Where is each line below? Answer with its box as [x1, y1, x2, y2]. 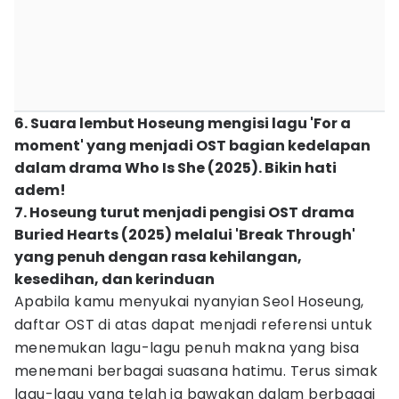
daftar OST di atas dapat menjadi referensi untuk [14, 314, 373, 335]
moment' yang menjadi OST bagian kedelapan [14, 135, 370, 156]
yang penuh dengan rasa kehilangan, [14, 247, 302, 267]
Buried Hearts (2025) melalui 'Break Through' [14, 224, 355, 245]
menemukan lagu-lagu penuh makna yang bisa [14, 338, 360, 358]
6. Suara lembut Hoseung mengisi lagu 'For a [14, 113, 351, 134]
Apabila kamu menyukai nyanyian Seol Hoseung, [14, 291, 364, 312]
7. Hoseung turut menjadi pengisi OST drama [14, 202, 354, 223]
